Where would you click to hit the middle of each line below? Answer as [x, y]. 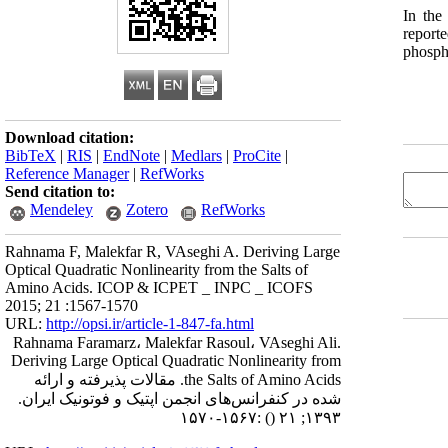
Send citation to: [60, 191]
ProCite [257, 155]
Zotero [147, 209]
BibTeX [30, 155]
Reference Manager [67, 173]
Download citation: [69, 137]
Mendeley [61, 209]
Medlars [196, 155]
